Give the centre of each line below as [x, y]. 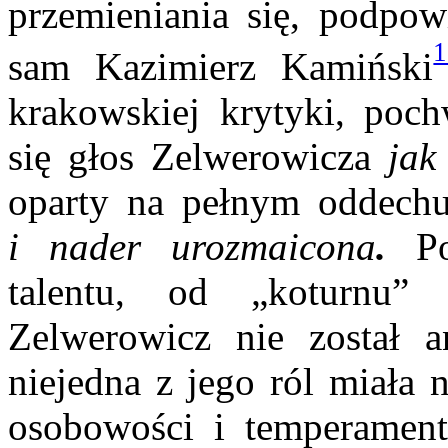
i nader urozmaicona [192, 247]
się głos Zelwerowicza [189, 157]
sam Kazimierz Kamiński [221, 67]
